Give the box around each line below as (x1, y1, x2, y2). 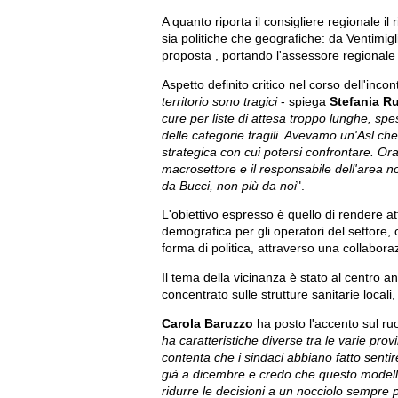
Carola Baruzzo (162, 316, 253, 330)
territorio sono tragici (162, 94, 281, 108)
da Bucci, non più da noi (162, 179, 297, 193)
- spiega (281, 94, 330, 108)
